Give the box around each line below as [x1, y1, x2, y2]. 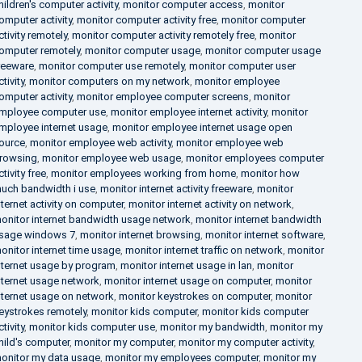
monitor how [240, 167, 300, 179]
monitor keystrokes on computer [118, 290, 271, 302]
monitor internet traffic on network [124, 244, 283, 256]
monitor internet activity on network [128, 198, 292, 210]
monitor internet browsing [79, 229, 200, 241]
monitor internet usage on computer [103, 275, 271, 287]
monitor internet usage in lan [120, 259, 252, 271]
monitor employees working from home [50, 167, 236, 179]
